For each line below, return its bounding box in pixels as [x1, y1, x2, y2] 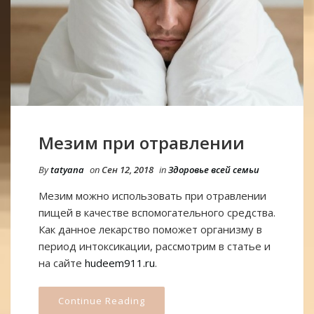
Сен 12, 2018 [102, 163, 153, 176]
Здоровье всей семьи [168, 163, 259, 176]
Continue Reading [58, 294, 145, 307]
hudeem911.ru [85, 255, 155, 270]
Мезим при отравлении [39, 130, 245, 154]
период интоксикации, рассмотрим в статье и [39, 238, 271, 253]
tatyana [50, 163, 84, 176]
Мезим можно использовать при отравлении [39, 188, 266, 203]
